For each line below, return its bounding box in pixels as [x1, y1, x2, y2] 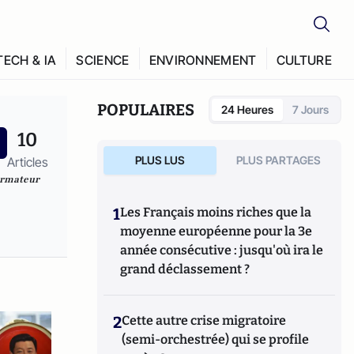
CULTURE [276, 52, 332, 68]
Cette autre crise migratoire [122, 313, 287, 328]
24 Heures [221, 103, 273, 116]
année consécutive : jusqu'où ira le [120, 243, 324, 258]
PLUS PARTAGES [236, 153, 322, 167]
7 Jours [292, 103, 329, 116]
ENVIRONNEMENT [149, 52, 257, 68]
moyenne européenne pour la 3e [120, 224, 313, 239]
